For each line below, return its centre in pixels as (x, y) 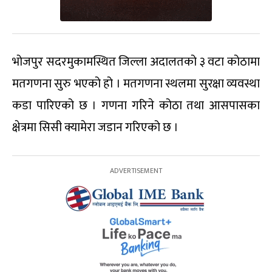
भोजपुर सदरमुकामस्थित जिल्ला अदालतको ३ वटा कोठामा (136, 62)
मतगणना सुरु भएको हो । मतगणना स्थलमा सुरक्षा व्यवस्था (136, 83)
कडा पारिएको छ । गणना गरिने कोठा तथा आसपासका (136, 105)
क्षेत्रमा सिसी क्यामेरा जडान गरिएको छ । (95, 127)
